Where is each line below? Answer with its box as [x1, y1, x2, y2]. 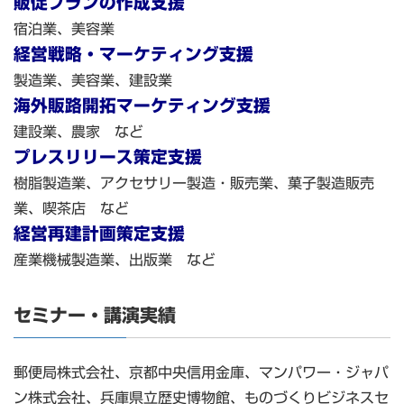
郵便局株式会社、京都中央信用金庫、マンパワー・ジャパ [14, 365, 389, 381]
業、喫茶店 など [14, 201, 129, 216]
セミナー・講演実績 [14, 306, 176, 325]
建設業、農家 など [14, 124, 143, 140]
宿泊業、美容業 [14, 22, 115, 37]
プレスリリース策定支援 [14, 149, 202, 166]
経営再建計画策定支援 [14, 225, 185, 243]
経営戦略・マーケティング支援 [14, 46, 253, 63]
